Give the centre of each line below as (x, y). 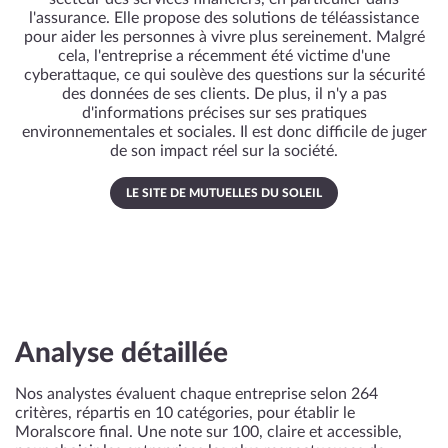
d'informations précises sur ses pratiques (224, 113)
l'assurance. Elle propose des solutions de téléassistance (224, 18)
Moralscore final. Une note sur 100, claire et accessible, (208, 432)
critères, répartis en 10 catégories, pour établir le (185, 413)
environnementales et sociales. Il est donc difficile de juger (224, 132)
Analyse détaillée (121, 353)
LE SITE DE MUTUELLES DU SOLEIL (224, 193)
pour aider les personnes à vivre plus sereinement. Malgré (224, 37)
